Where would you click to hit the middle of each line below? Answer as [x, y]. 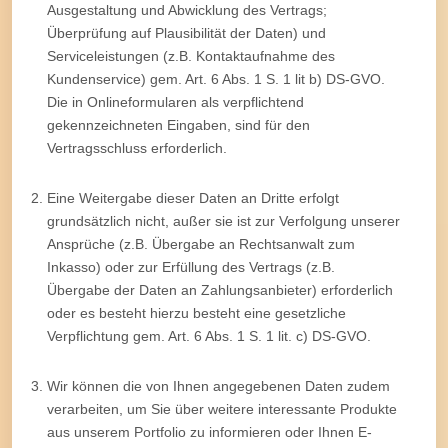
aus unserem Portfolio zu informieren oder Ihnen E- [209, 431]
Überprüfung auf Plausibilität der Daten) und [186, 32]
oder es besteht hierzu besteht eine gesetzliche [196, 312]
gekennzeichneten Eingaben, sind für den [178, 124]
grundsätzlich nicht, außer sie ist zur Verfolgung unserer [223, 220]
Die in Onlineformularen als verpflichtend [175, 101]
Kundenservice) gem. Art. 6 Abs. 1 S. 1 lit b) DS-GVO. [216, 78]
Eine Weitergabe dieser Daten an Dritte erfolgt [193, 197]
